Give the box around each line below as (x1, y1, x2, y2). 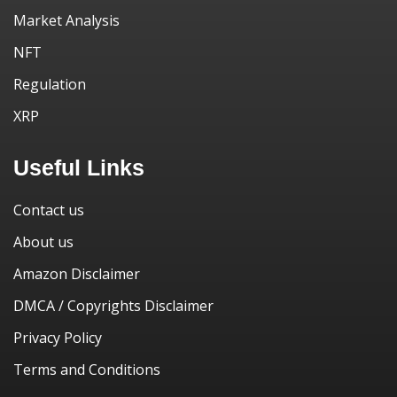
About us (13, 232, 74, 252)
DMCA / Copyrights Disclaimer (13, 296, 214, 315)
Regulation (13, 74, 86, 94)
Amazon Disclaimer (13, 264, 140, 284)
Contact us (13, 200, 84, 220)
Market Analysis (13, 11, 120, 30)
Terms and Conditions (13, 360, 160, 379)
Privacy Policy (13, 328, 102, 347)
